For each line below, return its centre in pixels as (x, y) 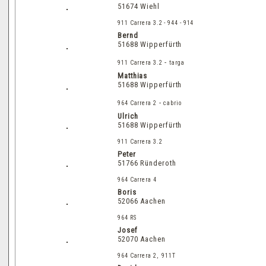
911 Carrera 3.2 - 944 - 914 (156, 23)
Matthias (134, 75)
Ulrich (128, 116)
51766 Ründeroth (147, 163)
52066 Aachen (142, 201)
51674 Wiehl (139, 6)
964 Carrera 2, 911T (147, 255)
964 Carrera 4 (137, 179)
